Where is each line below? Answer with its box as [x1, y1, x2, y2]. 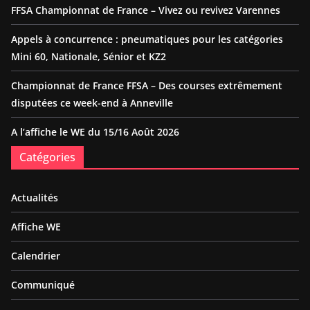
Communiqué [11, 278, 75, 291]
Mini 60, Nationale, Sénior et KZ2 [11, 50, 166, 63]
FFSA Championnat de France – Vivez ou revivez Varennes [11, 3, 280, 17]
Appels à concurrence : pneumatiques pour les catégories [11, 33, 283, 46]
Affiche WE [11, 220, 61, 233]
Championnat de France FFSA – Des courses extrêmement [11, 79, 282, 92]
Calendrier [11, 249, 60, 262]
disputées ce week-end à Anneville [11, 96, 173, 109]
